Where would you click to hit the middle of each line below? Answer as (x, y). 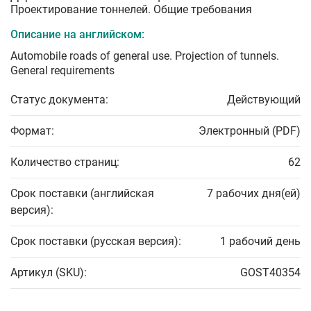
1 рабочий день (260, 242)
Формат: (32, 131)
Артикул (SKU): (49, 273)
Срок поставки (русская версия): (96, 242)
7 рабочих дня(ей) (254, 194)
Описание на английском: (77, 35)
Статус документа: (59, 100)
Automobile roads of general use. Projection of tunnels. (145, 56)
